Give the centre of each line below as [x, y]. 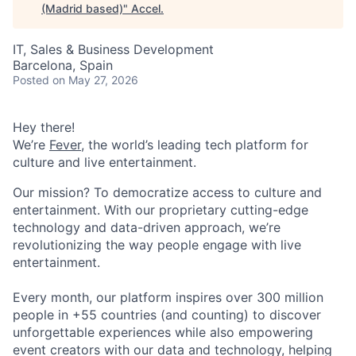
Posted [31, 80]
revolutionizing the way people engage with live [157, 245]
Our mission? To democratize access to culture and [167, 192]
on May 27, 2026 [95, 80]
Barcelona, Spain [63, 65]
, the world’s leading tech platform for [195, 145]
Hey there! [44, 127]
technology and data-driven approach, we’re [147, 227]
